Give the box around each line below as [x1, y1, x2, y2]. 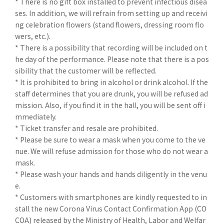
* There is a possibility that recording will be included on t [15, 42, 207, 53]
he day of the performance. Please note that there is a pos [15, 54, 209, 64]
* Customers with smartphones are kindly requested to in [15, 192, 207, 202]
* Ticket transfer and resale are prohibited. [15, 123, 158, 133]
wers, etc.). [15, 31, 50, 41]
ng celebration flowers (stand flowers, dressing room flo [15, 19, 204, 30]
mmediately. [15, 111, 56, 122]
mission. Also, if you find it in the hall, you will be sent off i [15, 100, 205, 110]
